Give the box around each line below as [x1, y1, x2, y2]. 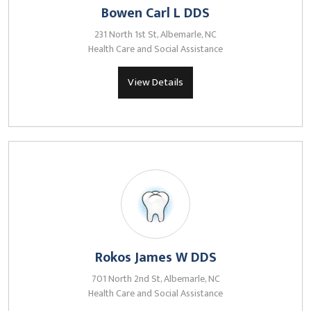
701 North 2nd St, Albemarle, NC [91, 271, 220, 287]
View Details [128, 74, 183, 91]
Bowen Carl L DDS [101, 1, 210, 25]
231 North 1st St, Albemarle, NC [94, 26, 217, 42]
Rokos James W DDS [94, 246, 217, 269]
